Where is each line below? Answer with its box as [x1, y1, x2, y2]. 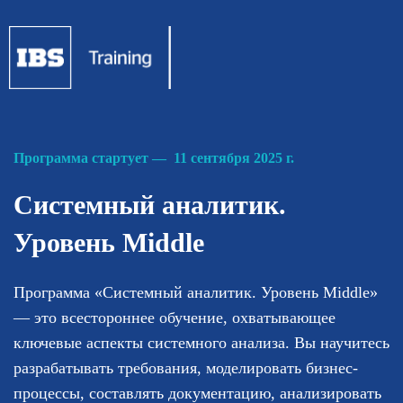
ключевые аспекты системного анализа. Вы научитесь [13, 333, 390, 352]
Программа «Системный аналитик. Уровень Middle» [13, 282, 378, 301]
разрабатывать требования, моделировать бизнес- [13, 358, 358, 377]
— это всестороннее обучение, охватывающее [13, 308, 336, 327]
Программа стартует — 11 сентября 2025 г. [13, 150, 298, 166]
